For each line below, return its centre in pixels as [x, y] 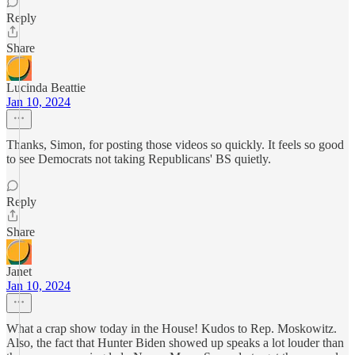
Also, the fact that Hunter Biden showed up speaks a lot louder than [175, 343]
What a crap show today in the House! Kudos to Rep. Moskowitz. [172, 328]
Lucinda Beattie [46, 88]
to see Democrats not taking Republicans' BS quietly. [139, 159]
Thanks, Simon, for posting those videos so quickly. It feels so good [175, 145]
